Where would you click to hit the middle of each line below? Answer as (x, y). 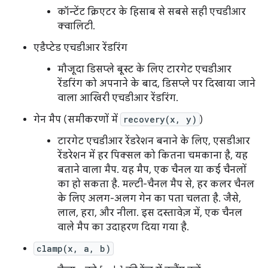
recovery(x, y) (160, 120)
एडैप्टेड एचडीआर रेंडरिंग (80, 48)
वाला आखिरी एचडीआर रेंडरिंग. (118, 98)
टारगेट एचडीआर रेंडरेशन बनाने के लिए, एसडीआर (154, 141)
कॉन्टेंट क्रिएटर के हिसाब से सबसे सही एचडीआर (152, 12)
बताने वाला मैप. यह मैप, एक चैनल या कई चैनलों (152, 170)
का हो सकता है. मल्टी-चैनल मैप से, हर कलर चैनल (156, 185)
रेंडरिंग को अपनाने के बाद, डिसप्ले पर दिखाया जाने (156, 84)
